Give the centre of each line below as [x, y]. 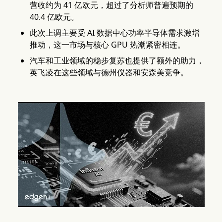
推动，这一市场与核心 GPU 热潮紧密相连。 [107, 45]
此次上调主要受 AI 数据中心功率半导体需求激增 [114, 33]
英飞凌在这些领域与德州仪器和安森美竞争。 [109, 72]
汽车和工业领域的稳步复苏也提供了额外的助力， [117, 60]
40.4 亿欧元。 [54, 17]
